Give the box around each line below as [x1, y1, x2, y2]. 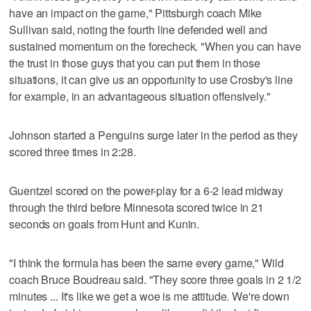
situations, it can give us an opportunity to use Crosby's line [9, 71, 293, 87]
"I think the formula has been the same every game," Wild [9, 254, 284, 271]
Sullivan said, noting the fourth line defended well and [9, 21, 267, 37]
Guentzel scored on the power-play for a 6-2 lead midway [9, 182, 283, 199]
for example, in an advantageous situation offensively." [9, 87, 271, 104]
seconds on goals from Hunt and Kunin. [9, 215, 200, 232]
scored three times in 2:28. [9, 143, 136, 160]
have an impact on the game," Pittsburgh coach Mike [9, 4, 262, 21]
